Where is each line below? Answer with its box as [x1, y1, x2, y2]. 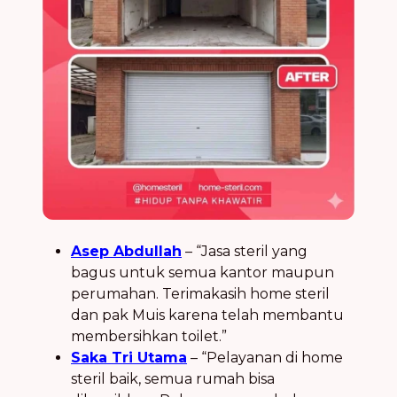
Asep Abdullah [71, 242, 182, 260]
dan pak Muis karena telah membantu [71, 306, 344, 323]
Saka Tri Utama [71, 348, 187, 366]
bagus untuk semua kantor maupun [71, 263, 334, 281]
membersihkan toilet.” [71, 327, 227, 345]
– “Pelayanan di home [187, 348, 343, 366]
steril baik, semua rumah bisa [71, 370, 275, 387]
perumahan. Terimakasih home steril [71, 284, 330, 302]
